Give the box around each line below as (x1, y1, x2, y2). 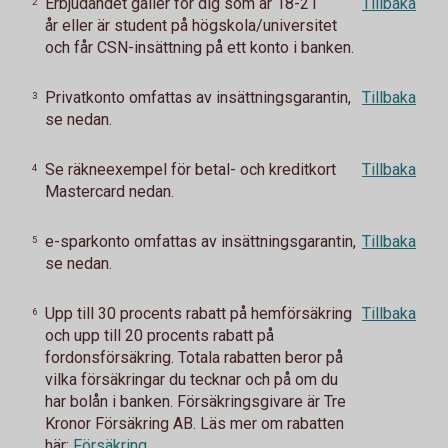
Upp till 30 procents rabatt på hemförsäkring (45, 304, 352, 323)
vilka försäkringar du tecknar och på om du (45, 370, 338, 389)
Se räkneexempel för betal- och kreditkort (45, 160, 336, 179)
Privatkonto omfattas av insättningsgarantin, (45, 88, 351, 107)
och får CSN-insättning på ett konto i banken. (45, 38, 354, 57)
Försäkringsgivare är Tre (177, 392, 346, 411)
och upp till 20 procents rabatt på (45, 326, 274, 345)
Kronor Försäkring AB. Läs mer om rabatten (45, 414, 344, 433)
